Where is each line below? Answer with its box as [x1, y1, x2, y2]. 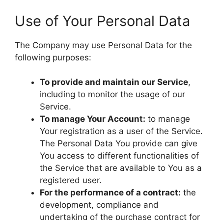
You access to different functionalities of [40, 151, 199, 161]
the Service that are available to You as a [40, 163, 202, 173]
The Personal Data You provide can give [40, 138, 197, 148]
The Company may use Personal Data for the [15, 40, 192, 50]
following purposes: [15, 52, 91, 62]
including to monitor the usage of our [40, 89, 185, 99]
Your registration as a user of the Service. [40, 126, 203, 136]
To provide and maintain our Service [40, 77, 188, 87]
